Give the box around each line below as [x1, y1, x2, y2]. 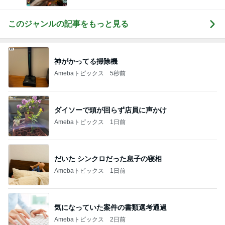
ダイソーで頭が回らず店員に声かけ [54, 105, 167, 114]
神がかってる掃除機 [54, 57, 118, 65]
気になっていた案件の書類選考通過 [54, 203, 167, 211]
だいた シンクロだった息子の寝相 [54, 154, 162, 163]
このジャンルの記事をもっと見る [8, 20, 129, 28]
